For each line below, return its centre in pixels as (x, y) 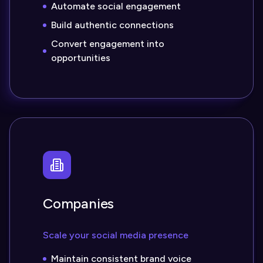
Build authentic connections (112, 25)
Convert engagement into (107, 44)
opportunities (80, 58)
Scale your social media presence (116, 235)
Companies (79, 203)
